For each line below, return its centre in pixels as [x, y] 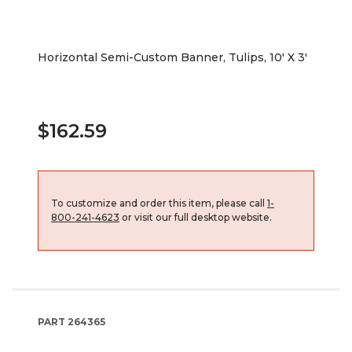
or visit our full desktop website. [196, 217]
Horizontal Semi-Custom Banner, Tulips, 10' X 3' [172, 57]
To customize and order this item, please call [159, 203]
